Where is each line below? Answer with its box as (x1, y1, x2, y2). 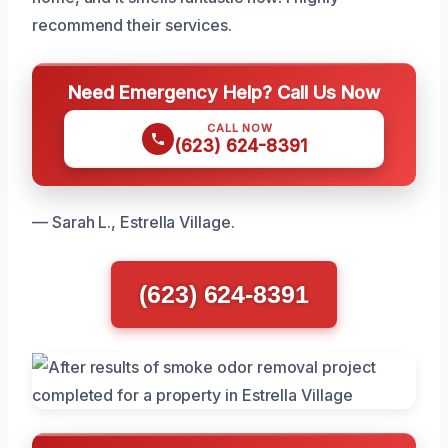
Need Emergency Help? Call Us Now (68, 81, 380, 104)
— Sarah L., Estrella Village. (32, 212, 235, 233)
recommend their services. (32, 15, 232, 36)
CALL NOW (207, 121, 273, 136)
